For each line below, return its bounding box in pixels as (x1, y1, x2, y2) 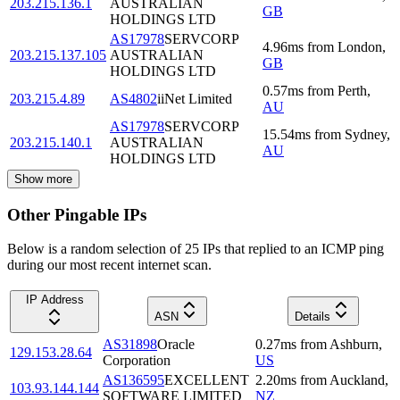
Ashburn (329, 337, 379, 353)
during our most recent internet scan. (7, 257, 212, 273)
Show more (14, 171, 72, 186)
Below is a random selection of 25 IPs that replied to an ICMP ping (7, 241, 384, 257)
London (337, 38, 382, 54)
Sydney (345, 126, 387, 142)
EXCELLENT (164, 372, 249, 388)
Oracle (157, 337, 195, 353)
